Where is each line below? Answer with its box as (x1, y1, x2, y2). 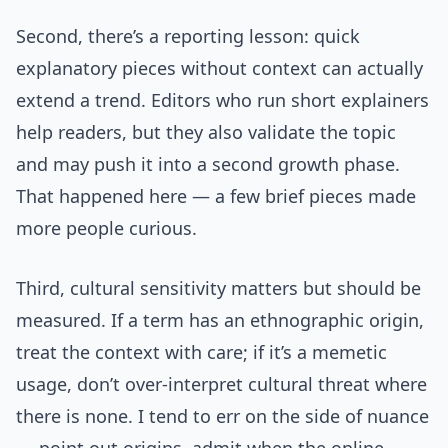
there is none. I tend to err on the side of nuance (16, 404, 429, 429)
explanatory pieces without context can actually (16, 56, 423, 81)
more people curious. (16, 216, 197, 241)
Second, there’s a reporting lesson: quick (16, 24, 360, 49)
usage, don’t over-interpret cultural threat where (16, 372, 427, 397)
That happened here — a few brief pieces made (16, 184, 416, 209)
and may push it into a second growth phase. (16, 152, 400, 177)
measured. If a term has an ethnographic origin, (16, 308, 424, 333)
